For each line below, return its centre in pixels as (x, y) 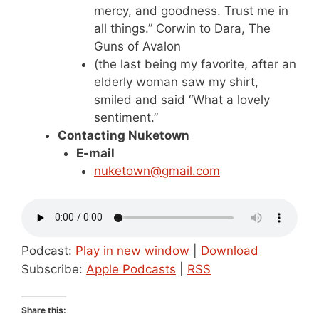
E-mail (95, 153)
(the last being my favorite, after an (195, 64)
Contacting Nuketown (124, 135)
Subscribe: (54, 269)
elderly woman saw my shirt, (176, 82)
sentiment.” (126, 117)
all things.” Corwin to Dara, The (182, 28)
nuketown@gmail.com (157, 171)
